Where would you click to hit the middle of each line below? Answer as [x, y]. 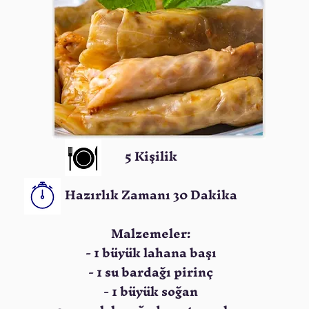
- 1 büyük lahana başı [151, 253]
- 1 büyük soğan [151, 291]
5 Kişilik [151, 156]
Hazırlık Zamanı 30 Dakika [151, 195]
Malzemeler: [151, 233]
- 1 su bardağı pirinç [151, 272]
